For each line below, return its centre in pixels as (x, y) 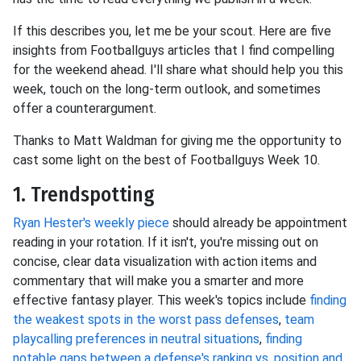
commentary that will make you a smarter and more (158, 281)
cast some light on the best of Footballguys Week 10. (166, 160)
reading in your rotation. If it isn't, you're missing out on (166, 242)
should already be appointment (258, 223)
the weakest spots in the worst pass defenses (146, 320)
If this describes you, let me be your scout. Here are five (172, 31)
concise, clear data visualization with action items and (165, 261)
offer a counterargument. (85, 108)
